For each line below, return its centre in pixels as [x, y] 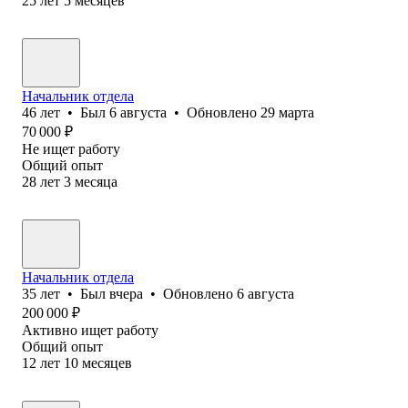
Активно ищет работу [90, 330]
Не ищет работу [71, 148]
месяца [96, 181]
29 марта [287, 112]
